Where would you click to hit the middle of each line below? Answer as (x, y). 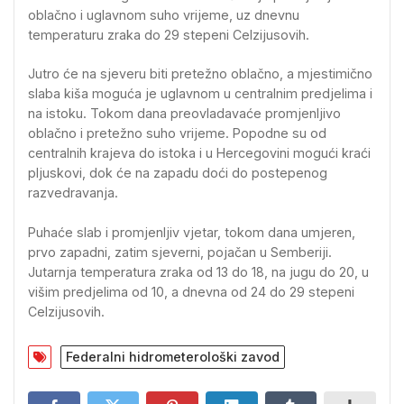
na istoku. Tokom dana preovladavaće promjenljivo (184, 114)
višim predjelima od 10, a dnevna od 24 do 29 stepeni (191, 291)
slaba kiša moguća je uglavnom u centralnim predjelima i (200, 94)
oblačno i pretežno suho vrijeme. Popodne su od (177, 133)
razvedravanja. (73, 193)
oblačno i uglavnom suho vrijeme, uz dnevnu (164, 15)
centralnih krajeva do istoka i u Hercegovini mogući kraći (199, 153)
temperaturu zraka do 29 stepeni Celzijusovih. (169, 35)
